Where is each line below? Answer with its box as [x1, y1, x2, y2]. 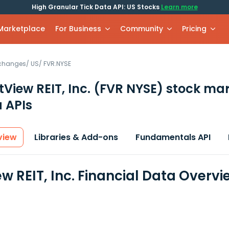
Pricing [182, 24, 207, 34]
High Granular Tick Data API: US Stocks [31, 3, 161, 11]
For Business [55, 24, 102, 34]
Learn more [161, 3, 198, 11]
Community [120, 24, 164, 34]
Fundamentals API [135, 131, 211, 143]
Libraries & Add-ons [34, 131, 118, 143]
